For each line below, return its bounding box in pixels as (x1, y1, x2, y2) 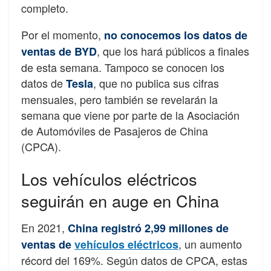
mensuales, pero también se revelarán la (21, 91, 218, 108)
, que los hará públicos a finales (97, 43, 249, 59)
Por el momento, (21, 27, 104, 43)
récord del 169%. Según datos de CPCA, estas (21, 252, 247, 269)
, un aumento (178, 236, 242, 252)
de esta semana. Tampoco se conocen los (21, 59, 224, 76)
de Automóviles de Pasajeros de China (21, 123, 208, 139)
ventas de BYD (21, 44, 97, 60)
